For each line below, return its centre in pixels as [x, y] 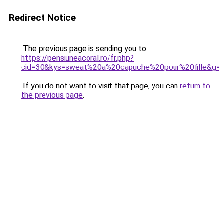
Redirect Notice [42, 17]
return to [195, 86]
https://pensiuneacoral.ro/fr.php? [77, 58]
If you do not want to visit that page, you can [100, 86]
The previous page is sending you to [84, 49]
